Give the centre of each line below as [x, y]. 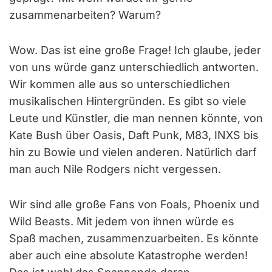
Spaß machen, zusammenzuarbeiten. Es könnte [134, 238]
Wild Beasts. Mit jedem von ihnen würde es [122, 221]
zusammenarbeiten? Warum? [85, 15]
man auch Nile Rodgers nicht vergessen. [115, 169]
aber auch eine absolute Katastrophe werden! [128, 255]
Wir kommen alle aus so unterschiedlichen [120, 84]
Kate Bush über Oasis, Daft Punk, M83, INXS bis [134, 135]
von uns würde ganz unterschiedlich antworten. [134, 67]
